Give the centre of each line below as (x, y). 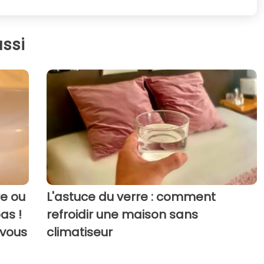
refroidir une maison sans (122, 215)
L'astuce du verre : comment (131, 197)
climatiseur (79, 232)
